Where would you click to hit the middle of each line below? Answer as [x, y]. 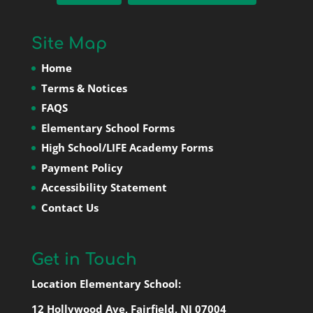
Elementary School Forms [108, 128]
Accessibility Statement [104, 188]
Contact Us [70, 207]
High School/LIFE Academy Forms [127, 148]
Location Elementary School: [106, 283]
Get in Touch [84, 259]
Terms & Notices [84, 88]
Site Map [69, 44]
